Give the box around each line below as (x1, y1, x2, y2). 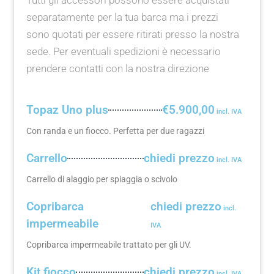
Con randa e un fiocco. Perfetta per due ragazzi (26, 125, 205, 136)
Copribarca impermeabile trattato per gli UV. (26, 239, 192, 250)
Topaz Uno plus (26, 102, 109, 117)
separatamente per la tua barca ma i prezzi (26, 10, 219, 23)
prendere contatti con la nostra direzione (26, 62, 210, 75)
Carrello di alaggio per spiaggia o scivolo (26, 174, 178, 184)
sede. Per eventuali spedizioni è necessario (26, 45, 221, 57)
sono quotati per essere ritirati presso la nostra (26, 28, 240, 40)
